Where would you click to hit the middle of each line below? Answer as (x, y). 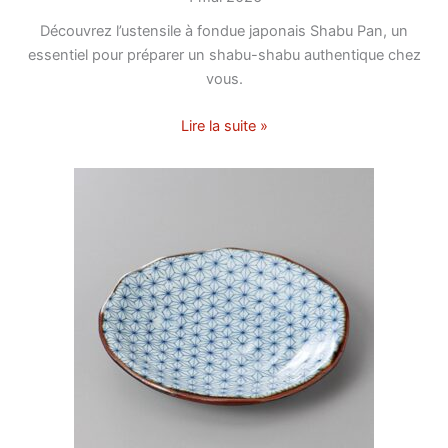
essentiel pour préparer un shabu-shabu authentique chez (224, 54)
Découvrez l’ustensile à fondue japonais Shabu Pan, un (224, 30)
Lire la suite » (224, 125)
